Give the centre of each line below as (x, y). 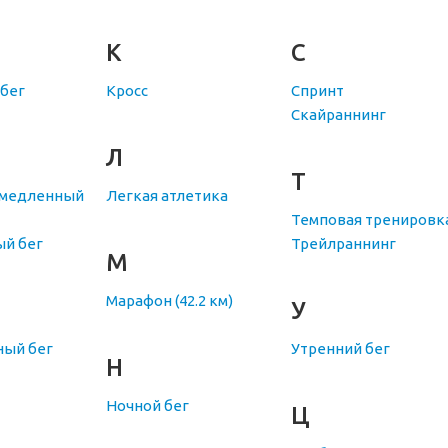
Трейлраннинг (343, 244)
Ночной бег (147, 406)
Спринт (317, 91)
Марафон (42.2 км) (169, 301)
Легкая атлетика (166, 196)
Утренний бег (340, 349)
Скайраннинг (338, 115)
